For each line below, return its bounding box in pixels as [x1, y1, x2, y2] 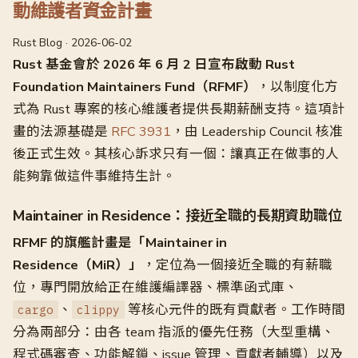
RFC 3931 [111, 122, 171, 141]
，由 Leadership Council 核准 [171, 122, 343, 141]
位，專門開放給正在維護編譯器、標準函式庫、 [13, 278, 298, 296]
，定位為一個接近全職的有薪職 [142, 256, 332, 274]
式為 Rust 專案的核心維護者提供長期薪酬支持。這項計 [13, 100, 345, 118]
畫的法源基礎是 [13, 122, 111, 141]
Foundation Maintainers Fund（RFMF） [13, 78, 257, 96]
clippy [77, 302, 120, 317]
